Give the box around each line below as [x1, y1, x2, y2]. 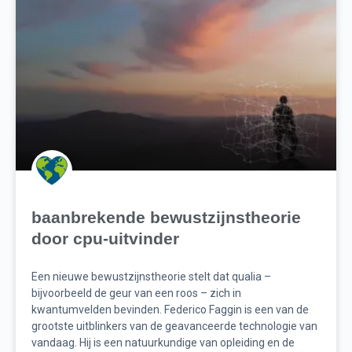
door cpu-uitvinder [31, 229, 179, 248]
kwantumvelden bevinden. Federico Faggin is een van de [31, 303, 309, 317]
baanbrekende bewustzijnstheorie [31, 208, 301, 227]
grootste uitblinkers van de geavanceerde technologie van [31, 320, 317, 333]
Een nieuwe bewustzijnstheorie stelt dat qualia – [31, 270, 271, 284]
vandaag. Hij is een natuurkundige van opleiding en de [31, 336, 295, 350]
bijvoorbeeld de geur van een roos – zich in [31, 287, 241, 300]
